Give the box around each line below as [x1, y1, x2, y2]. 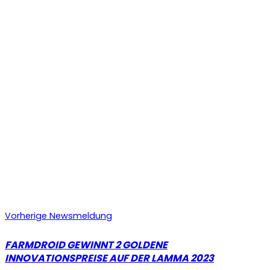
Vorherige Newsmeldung [5, 210, 112, 222]
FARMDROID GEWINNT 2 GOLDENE [5, 238, 168, 253]
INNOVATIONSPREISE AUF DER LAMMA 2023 [5, 251, 214, 266]
